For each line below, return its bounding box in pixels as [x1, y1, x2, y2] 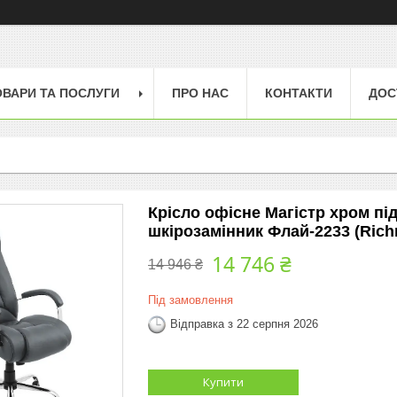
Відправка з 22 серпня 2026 [170, 317, 318, 331]
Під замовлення [148, 292, 233, 307]
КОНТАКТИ [265, 85, 332, 100]
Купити [203, 373, 244, 390]
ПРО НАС [172, 85, 229, 100]
